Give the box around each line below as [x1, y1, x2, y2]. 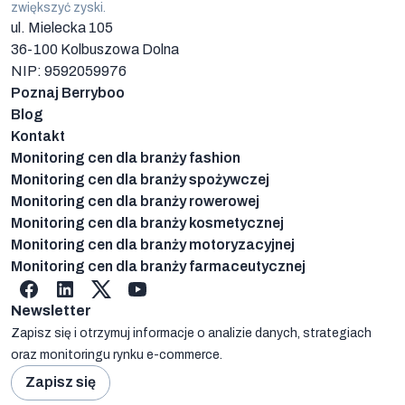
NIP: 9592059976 [11, 62, 127, 79]
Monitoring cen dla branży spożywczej [11, 171, 269, 187]
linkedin [75, 278, 120, 295]
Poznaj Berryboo [11, 84, 125, 100]
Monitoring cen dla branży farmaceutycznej [11, 258, 306, 274]
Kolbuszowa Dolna [61, 41, 179, 57]
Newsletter [11, 302, 91, 318]
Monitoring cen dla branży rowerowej [11, 193, 259, 209]
